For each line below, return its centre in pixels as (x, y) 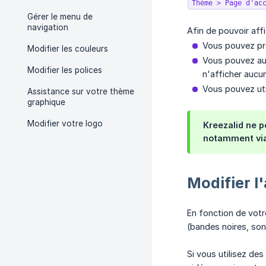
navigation (48, 27)
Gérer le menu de (60, 17)
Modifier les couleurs (68, 49)
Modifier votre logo (65, 123)
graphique (46, 102)
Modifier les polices (65, 70)
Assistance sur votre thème (81, 91)
